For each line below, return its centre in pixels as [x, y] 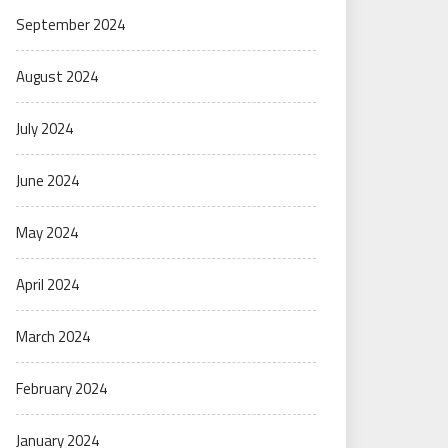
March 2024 [53, 336]
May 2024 [47, 232]
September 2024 [70, 24]
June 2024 [47, 180]
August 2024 [57, 76]
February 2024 [61, 388]
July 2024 [44, 128]
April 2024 [47, 284]
